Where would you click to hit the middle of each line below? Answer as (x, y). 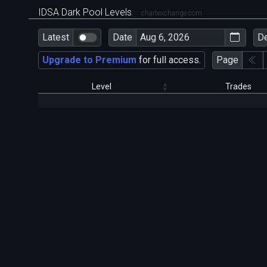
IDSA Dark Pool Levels (86, 12)
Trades (238, 87)
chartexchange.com (172, 13)
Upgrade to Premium (89, 60)
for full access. (169, 60)
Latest (56, 38)
